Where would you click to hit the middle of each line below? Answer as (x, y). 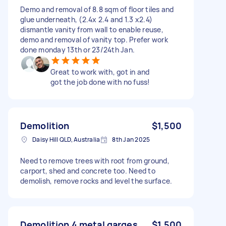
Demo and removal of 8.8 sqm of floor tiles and (97, 9)
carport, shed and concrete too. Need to (88, 171)
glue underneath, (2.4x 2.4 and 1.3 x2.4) (86, 19)
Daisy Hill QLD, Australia (66, 139)
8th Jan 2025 (131, 139)
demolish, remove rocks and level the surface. (96, 181)
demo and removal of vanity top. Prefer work (94, 39)
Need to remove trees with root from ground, (95, 160)
